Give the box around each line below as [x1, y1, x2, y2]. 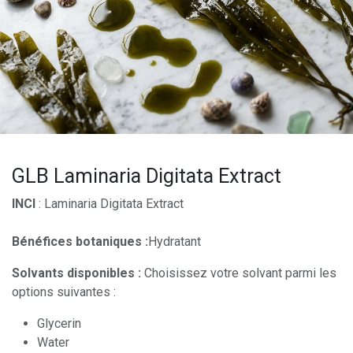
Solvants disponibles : [12, 266, 141, 281]
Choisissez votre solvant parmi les [141, 266, 336, 281]
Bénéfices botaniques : [12, 234, 148, 249]
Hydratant [148, 234, 201, 249]
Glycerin [37, 316, 81, 331]
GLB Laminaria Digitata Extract [12, 165, 281, 188]
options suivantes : [12, 284, 116, 299]
